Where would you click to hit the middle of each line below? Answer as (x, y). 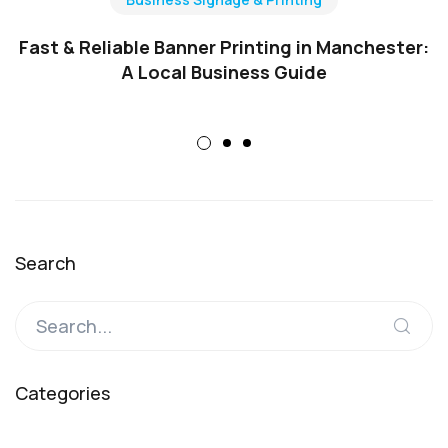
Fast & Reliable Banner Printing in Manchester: (224, 47)
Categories (62, 393)
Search (45, 263)
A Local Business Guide (224, 72)
